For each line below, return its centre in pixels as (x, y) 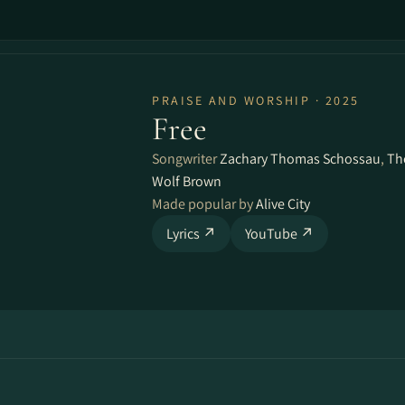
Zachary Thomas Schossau (300, 159)
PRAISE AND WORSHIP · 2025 (256, 100)
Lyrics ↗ (191, 234)
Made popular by (204, 204)
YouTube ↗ (279, 234)
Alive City (283, 204)
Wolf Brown (187, 181)
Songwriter (186, 159)
